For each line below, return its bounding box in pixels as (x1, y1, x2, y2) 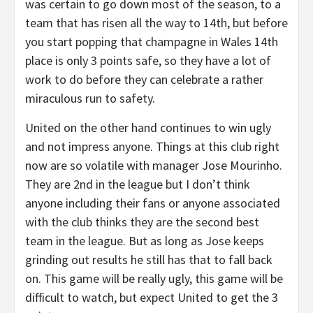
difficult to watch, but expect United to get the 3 (25, 289, 278, 305)
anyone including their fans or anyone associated (25, 195, 280, 211)
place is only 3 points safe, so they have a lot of (25, 52, 271, 68)
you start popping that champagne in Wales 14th (25, 34, 278, 50)
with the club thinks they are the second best (25, 214, 259, 230)
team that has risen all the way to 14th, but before (25, 15, 288, 31)
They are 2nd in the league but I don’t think (25, 176, 250, 192)
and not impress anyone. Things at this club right (25, 138, 279, 154)
